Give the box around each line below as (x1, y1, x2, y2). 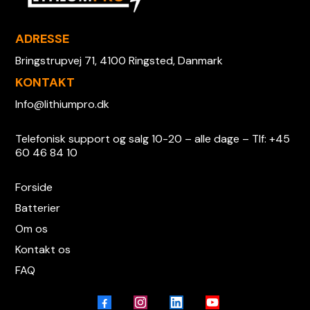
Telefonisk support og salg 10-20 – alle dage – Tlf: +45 (15, 131, 291, 146)
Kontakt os (15, 241, 71, 257)
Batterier (15, 200, 61, 215)
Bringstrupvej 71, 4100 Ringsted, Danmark (15, 53, 224, 68)
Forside (15, 179, 53, 194)
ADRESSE (15, 30, 70, 47)
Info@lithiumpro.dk (15, 96, 110, 111)
